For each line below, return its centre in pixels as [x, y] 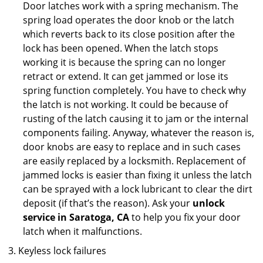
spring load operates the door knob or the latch [129, 20]
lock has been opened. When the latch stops [121, 48]
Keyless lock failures [62, 251]
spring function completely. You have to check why [134, 90]
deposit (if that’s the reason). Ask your [108, 203]
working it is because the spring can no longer [124, 62]
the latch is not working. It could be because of [125, 104]
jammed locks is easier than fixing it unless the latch [137, 175]
